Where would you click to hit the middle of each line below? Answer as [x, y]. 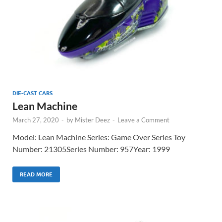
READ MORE [36, 174]
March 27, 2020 [36, 120]
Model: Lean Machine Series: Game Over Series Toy [99, 137]
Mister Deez [92, 120]
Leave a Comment [143, 120]
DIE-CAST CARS [32, 93]
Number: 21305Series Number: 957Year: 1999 [91, 149]
